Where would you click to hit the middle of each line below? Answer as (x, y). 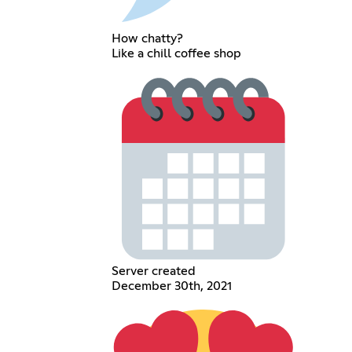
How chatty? (148, 38)
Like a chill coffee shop (177, 53)
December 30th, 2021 (172, 286)
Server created (154, 271)
